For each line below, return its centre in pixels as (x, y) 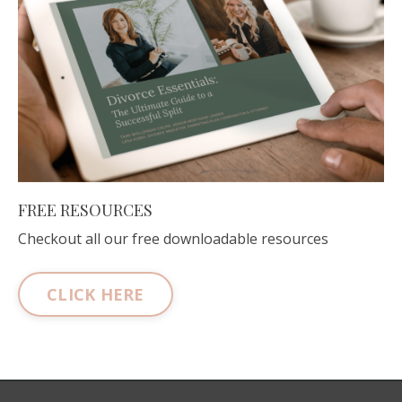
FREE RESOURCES (85, 210)
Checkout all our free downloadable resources (173, 239)
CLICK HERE (96, 294)
